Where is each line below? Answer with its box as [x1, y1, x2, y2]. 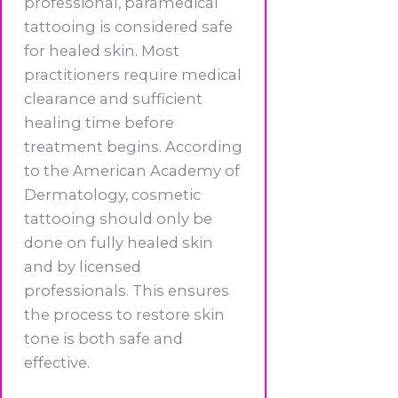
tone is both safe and [24, 329, 183, 347]
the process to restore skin [24, 305, 225, 323]
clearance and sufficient [24, 89, 203, 107]
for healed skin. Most [24, 41, 179, 60]
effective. [24, 353, 90, 371]
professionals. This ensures [24, 281, 229, 299]
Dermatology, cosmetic [24, 185, 201, 203]
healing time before [24, 113, 174, 131]
